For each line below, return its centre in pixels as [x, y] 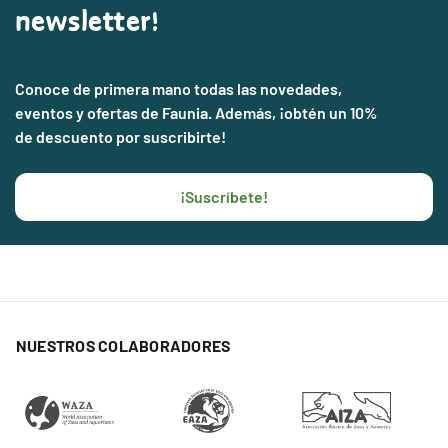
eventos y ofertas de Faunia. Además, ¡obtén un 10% [196, 112]
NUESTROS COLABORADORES [123, 345]
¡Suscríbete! [224, 196]
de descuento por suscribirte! [120, 136]
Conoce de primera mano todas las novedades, [178, 88]
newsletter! [87, 22]
